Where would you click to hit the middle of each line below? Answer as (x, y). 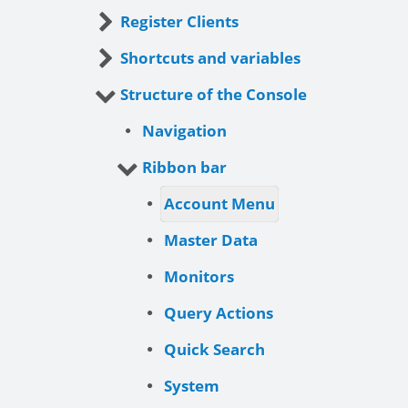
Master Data (211, 240)
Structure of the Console (214, 94)
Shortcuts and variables (210, 57)
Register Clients (179, 21)
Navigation (184, 130)
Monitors (199, 276)
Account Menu (219, 203)
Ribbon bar (184, 167)
